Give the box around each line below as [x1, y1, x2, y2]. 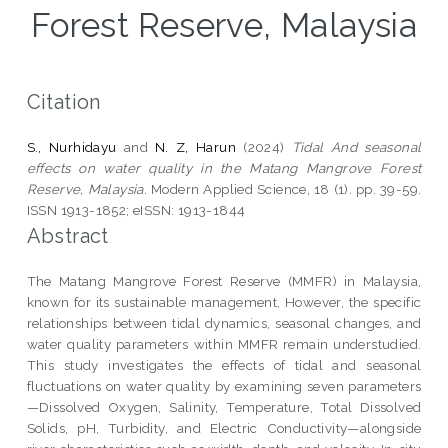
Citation [26, 89, 101, 114]
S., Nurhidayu [26, 138, 117, 155]
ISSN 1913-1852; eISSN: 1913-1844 [26, 201, 246, 218]
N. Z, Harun [155, 138, 236, 155]
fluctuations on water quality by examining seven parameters [26, 377, 422, 394]
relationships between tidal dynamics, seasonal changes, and [26, 314, 422, 331]
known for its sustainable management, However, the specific [26, 293, 422, 310]
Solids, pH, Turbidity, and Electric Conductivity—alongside [26, 419, 422, 436]
